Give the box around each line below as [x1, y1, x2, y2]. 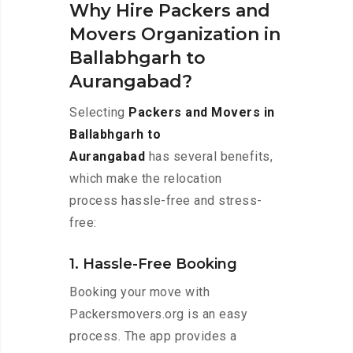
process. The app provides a [69, 329, 237, 344]
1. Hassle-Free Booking [69, 255, 237, 273]
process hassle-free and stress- [69, 193, 262, 209]
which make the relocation [69, 171, 222, 187]
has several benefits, [145, 149, 273, 165]
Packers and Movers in [128, 105, 275, 121]
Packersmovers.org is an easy [69, 307, 251, 322]
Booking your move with [69, 284, 210, 300]
